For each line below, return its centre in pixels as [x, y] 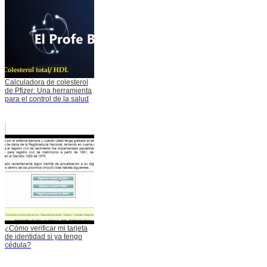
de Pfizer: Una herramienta [48, 91]
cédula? [18, 245]
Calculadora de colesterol [46, 83]
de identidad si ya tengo [44, 237]
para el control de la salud [47, 99]
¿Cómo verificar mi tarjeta [46, 229]
